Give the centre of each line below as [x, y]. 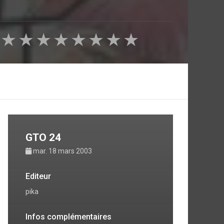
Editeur [38, 176]
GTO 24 [43, 137]
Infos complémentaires [68, 217]
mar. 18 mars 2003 [62, 151]
